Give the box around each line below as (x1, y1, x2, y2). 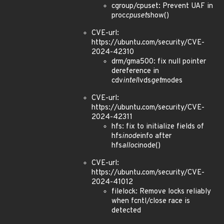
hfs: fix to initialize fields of (111, 122, 204, 131)
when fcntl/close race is (111, 196, 190, 206)
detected (111, 206, 141, 215)
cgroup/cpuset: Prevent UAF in (111, 1, 213, 11)
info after (140, 131, 171, 141)
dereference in (111, 66, 159, 76)
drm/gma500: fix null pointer (111, 57, 206, 66)
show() (147, 11, 169, 20)
